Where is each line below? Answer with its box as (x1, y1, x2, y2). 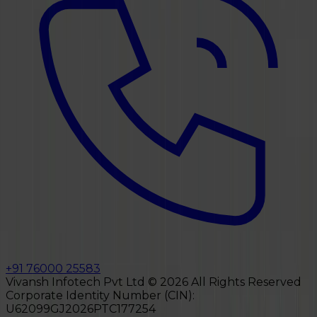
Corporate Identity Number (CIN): (6, 288, 195, 302)
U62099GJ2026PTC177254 (6, 301, 156, 316)
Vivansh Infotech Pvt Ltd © (6, 275, 160, 289)
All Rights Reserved (188, 275, 301, 289)
